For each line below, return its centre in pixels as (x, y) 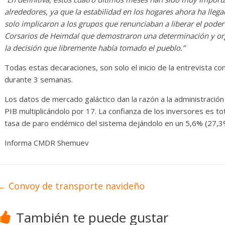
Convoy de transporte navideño (75, 186)
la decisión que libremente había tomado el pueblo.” (95, 48)
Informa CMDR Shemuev (47, 143)
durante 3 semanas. (39, 80)
